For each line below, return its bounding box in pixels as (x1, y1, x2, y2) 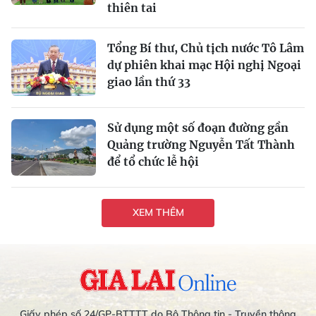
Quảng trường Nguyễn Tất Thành (107, 137, 295, 152)
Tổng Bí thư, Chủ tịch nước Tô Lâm (107, 40, 304, 55)
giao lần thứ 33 (107, 74, 190, 89)
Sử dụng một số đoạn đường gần (107, 120, 288, 135)
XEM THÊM (132, 206, 184, 219)
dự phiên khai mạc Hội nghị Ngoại (107, 57, 301, 72)
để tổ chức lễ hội (107, 154, 199, 169)
